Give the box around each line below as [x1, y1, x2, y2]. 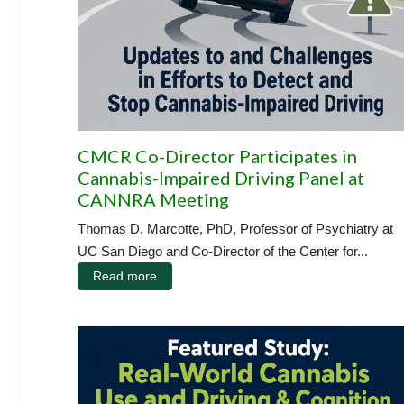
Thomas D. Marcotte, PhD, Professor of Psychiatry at [78, 220, 393, 236]
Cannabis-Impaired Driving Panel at [78, 166, 364, 188]
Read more [93, 268, 157, 283]
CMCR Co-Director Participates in [78, 144, 357, 167]
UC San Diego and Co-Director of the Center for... [78, 243, 368, 259]
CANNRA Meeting [78, 188, 229, 210]
